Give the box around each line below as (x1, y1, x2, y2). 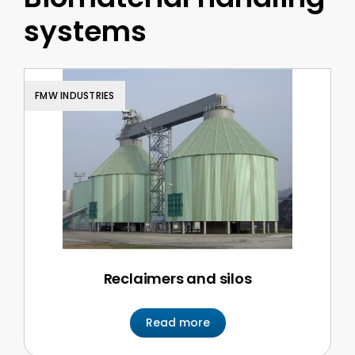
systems (24, 11, 147, 52)
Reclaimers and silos (103, 268, 252, 288)
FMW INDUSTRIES (35, 89, 115, 102)
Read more (145, 314, 210, 330)
